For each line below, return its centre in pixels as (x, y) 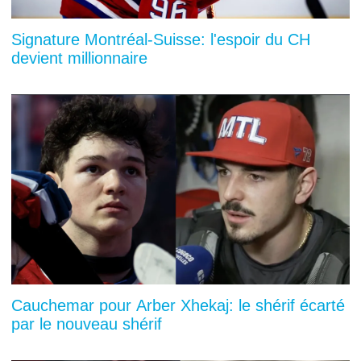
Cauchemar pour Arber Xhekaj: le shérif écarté (178, 305)
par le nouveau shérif (87, 324)
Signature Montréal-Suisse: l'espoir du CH (161, 39)
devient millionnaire (79, 58)
